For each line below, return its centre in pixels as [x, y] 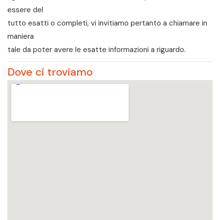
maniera [21, 37]
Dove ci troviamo [50, 72]
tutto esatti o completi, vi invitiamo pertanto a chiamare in [107, 23]
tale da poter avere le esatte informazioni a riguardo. [96, 50]
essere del [25, 10]
